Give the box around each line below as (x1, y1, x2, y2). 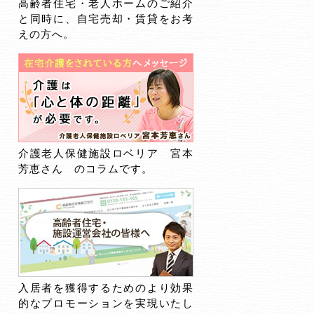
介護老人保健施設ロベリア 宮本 (18, 147, 193, 159)
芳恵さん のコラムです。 (18, 163, 153, 175)
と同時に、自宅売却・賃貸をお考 (18, 13, 193, 25)
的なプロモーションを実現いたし (18, 297, 193, 309)
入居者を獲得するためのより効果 (18, 282, 193, 294)
